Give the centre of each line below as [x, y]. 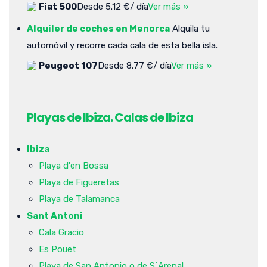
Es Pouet [58, 249]
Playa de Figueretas [79, 182]
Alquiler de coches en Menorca [98, 28]
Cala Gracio [61, 232]
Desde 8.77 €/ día [134, 65]
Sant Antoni [55, 215]
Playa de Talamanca [79, 199]
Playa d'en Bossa [74, 165]
